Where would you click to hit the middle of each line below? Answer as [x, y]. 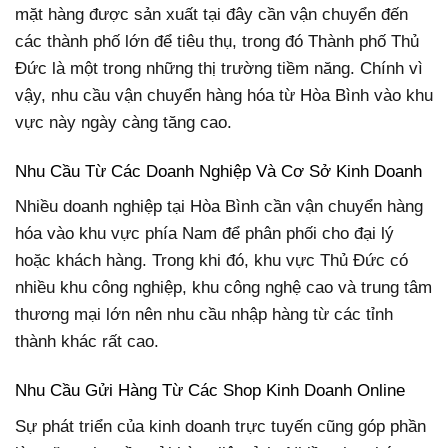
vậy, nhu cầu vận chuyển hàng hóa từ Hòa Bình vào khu [224, 95]
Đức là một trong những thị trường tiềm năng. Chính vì [219, 68]
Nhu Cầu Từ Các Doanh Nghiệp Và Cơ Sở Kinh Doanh [218, 171]
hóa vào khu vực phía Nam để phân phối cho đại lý [204, 234]
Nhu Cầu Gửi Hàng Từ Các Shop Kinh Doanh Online [210, 391]
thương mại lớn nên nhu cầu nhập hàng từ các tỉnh [204, 315]
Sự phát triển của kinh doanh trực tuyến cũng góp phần [220, 426]
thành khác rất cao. [87, 342]
